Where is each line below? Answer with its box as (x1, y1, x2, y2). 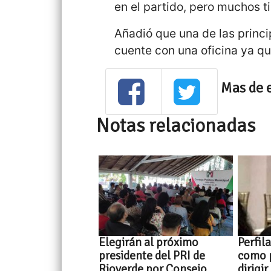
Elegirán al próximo (99, 235, 199, 250)
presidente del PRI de (99, 248, 206, 264)
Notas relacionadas (96, 113, 256, 137)
